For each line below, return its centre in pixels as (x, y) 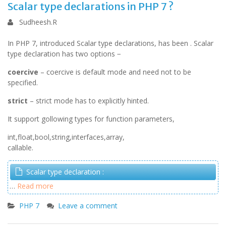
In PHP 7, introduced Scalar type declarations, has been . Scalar (110, 43)
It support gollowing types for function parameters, (91, 119)
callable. (20, 148)
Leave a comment (88, 206)
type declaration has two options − (64, 54)
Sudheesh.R (38, 22)
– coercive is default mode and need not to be (115, 72)
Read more (35, 186)
